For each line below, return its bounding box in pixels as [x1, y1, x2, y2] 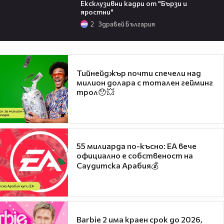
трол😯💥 [76, 86, 114, 96]
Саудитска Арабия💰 [76, 160, 158, 170]
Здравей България [98, 20, 155, 28]
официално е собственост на [76, 150, 193, 160]
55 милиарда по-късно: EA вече [76, 141, 196, 151]
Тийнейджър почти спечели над [76, 67, 201, 77]
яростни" [80, 7, 113, 16]
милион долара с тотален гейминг [76, 77, 213, 87]
